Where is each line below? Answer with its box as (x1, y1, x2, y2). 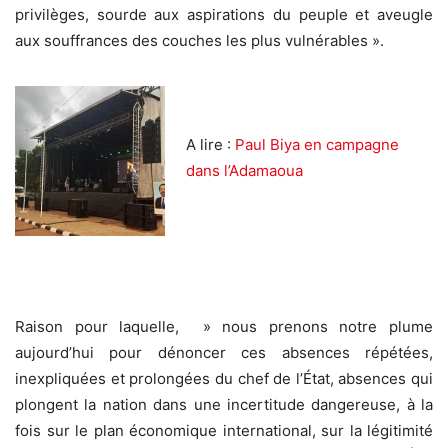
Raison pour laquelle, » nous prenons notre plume (15, 316, 433, 336)
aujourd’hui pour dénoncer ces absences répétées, (15, 342, 433, 362)
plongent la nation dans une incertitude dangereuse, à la (15, 394, 433, 414)
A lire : (186, 134, 231, 154)
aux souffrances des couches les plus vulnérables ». (15, 30, 384, 50)
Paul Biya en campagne (231, 134, 399, 154)
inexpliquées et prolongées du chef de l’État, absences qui (15, 368, 433, 388)
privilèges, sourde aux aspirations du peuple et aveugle (15, 4, 433, 24)
